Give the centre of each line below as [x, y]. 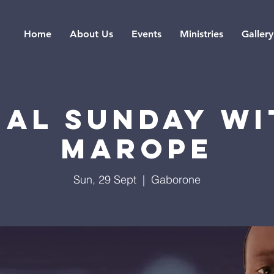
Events [146, 34]
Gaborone [176, 180]
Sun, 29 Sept [105, 180]
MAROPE [137, 148]
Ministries [201, 34]
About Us [91, 34]
